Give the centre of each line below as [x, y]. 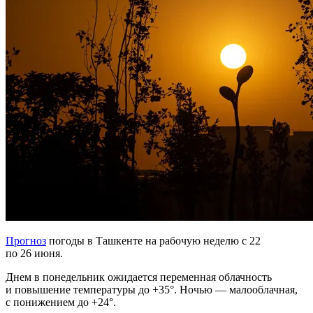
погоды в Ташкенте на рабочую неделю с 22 [153, 241]
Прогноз [26, 241]
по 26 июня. [34, 254]
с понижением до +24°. [61, 303]
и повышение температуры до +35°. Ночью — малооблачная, [152, 290]
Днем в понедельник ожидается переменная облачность [139, 277]
